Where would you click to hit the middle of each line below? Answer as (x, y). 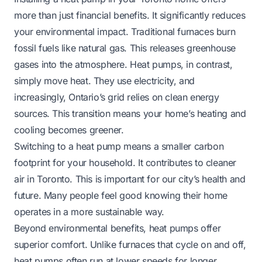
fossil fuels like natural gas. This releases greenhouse (125, 48)
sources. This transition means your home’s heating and (130, 113)
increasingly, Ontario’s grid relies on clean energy (117, 97)
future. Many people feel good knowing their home (121, 195)
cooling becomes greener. (69, 130)
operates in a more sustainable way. (89, 211)
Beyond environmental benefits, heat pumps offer (118, 228)
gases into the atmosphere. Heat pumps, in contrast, (123, 64)
